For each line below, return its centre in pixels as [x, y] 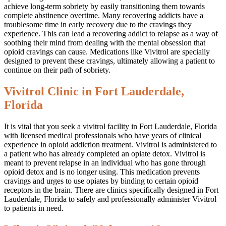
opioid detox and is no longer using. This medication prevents [102, 172]
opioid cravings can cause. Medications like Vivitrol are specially [107, 51]
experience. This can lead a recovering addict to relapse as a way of [111, 33]
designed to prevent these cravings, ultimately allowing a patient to [109, 61]
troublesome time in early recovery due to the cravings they [98, 24]
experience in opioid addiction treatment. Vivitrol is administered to [110, 144]
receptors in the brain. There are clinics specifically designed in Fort [111, 190]
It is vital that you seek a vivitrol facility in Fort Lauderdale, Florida [110, 126]
